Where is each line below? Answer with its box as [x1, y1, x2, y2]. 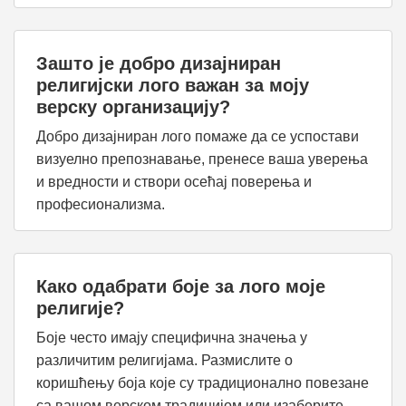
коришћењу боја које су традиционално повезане [36, 375, 369, 391]
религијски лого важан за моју [36, 75, 309, 95]
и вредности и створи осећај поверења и [36, 174, 312, 189]
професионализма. [36, 197, 165, 212]
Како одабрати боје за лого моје [36, 276, 325, 296]
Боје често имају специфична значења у [36, 330, 307, 345]
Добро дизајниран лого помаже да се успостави [36, 129, 359, 144]
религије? [36, 298, 124, 318]
